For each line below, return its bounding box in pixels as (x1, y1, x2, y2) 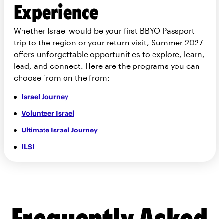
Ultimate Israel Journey (21, 125, 98, 134)
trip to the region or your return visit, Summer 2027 (13, 37, 203, 47)
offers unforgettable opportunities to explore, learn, (13, 49, 205, 59)
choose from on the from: (13, 72, 109, 82)
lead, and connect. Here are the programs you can (13, 61, 200, 70)
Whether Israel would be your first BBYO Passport (13, 25, 195, 35)
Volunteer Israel (21, 109, 74, 118)
